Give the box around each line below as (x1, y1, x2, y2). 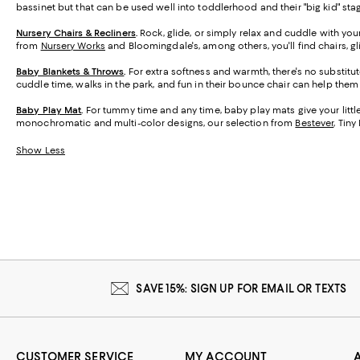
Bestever (295, 117, 334, 129)
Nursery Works (40, 39, 105, 51)
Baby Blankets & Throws (16, 65, 125, 77)
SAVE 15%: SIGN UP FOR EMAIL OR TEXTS (136, 281, 347, 295)
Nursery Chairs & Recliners (16, 27, 136, 39)
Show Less (16, 144, 65, 156)
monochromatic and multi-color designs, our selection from (16, 117, 296, 129)
